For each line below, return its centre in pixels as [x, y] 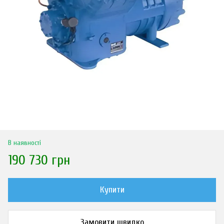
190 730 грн [39, 160]
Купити [112, 190]
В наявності [24, 143]
